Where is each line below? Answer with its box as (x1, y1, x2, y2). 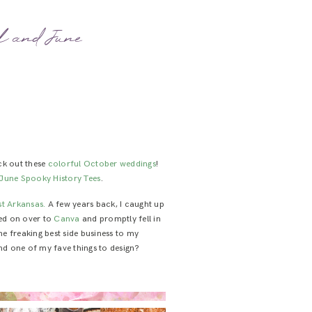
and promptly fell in (79, 213, 161, 224)
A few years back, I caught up (45, 198, 164, 210)
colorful (47, 158, 81, 169)
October (83, 158, 118, 169)
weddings (119, 158, 156, 169)
